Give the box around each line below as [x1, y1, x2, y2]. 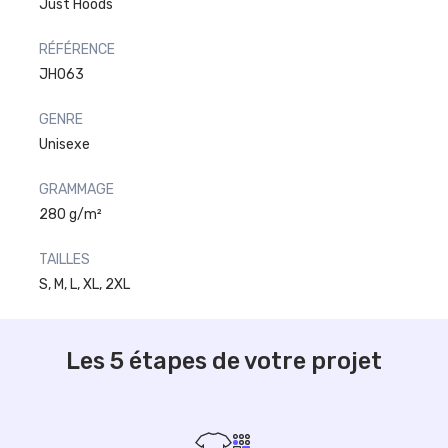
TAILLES [39, 250, 90, 268]
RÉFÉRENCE [39, 40, 115, 58]
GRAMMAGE [39, 180, 114, 198]
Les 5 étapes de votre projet [66, 346, 382, 375]
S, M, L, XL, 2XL [39, 275, 130, 293]
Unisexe [39, 135, 90, 153]
